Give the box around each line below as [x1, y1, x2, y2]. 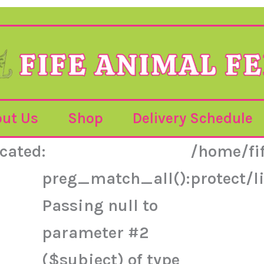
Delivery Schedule [132, 110, 253, 127]
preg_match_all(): [42, 169, 190, 188]
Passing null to [42, 196, 158, 215]
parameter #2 [42, 223, 149, 242]
